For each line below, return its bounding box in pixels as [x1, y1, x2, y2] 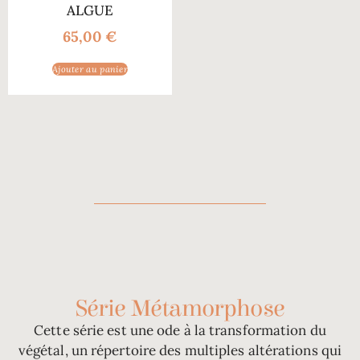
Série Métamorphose [75, 294, 285, 322]
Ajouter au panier [51, 63, 129, 75]
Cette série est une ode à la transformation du [34, 321, 326, 339]
